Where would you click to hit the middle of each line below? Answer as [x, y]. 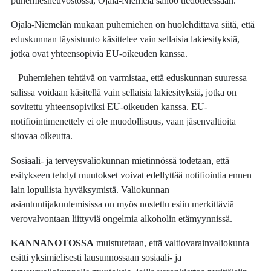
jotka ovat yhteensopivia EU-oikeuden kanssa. [100, 53]
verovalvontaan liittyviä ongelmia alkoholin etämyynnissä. [122, 218]
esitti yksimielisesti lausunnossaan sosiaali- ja [96, 258]
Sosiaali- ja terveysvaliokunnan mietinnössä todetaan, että [120, 160]
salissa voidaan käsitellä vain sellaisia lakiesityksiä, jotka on [124, 93]
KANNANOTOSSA [53, 243]
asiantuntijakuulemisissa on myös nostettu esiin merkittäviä [123, 204]
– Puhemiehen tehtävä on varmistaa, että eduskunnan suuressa [129, 78]
